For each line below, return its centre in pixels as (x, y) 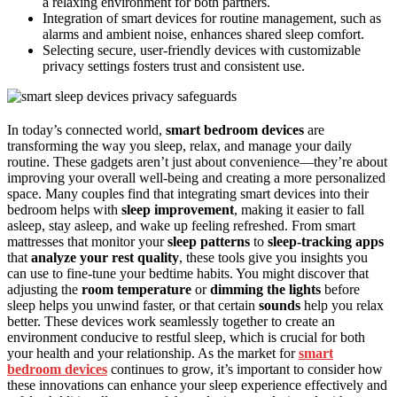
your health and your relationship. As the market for (153, 353)
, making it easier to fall (299, 209)
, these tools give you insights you (273, 257)
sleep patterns (209, 241)
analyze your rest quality (105, 257)
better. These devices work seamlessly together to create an (171, 321)
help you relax (342, 305)
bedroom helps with (64, 209)
